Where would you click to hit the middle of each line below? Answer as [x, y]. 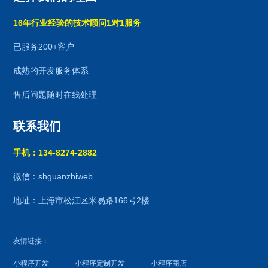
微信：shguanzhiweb [53, 176]
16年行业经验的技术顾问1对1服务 [77, 22]
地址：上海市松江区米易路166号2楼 [82, 200]
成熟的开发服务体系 [51, 70]
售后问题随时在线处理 [55, 94]
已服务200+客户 [44, 46]
